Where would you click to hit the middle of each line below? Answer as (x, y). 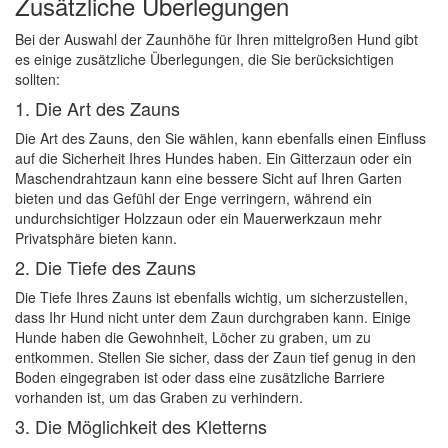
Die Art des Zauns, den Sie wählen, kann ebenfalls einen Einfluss (220, 138)
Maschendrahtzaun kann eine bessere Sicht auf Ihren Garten (208, 178)
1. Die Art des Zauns (97, 108)
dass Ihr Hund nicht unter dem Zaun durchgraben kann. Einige (213, 317)
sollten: (37, 79)
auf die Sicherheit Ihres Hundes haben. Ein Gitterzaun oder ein (213, 158)
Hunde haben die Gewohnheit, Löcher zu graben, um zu (193, 337)
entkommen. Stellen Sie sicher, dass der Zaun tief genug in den (215, 357)
